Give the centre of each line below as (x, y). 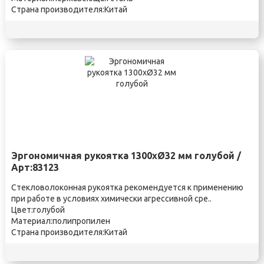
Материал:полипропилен (60, 221)
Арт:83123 (35, 167)
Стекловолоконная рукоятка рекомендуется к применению (127, 187)
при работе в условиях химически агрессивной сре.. (111, 199)
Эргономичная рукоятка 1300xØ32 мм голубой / (126, 156)
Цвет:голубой (38, 210)
